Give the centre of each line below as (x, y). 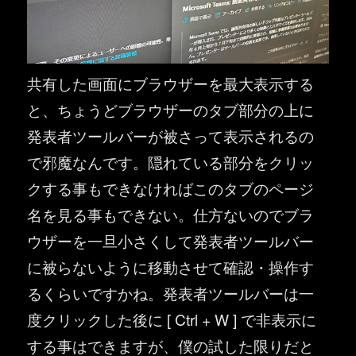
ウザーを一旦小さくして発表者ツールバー (171, 240)
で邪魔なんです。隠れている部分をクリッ (171, 161)
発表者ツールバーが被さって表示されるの (171, 135)
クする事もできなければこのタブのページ (171, 188)
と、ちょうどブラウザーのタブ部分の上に (171, 109)
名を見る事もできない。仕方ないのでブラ (171, 214)
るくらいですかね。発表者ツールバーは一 (171, 292)
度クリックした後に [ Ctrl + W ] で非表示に (172, 319)
